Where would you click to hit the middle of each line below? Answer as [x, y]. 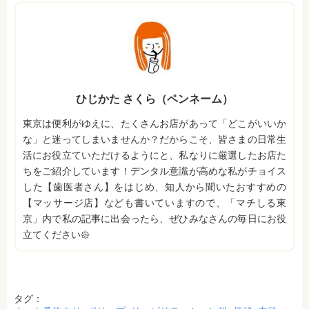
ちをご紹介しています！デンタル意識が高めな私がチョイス [154, 171]
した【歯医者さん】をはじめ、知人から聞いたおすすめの [154, 187]
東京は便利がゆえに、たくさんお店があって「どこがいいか [154, 124]
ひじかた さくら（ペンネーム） [154, 99]
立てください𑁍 [56, 235]
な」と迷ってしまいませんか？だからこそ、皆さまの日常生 [154, 140]
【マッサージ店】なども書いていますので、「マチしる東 [154, 203]
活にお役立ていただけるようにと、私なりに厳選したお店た [154, 156]
